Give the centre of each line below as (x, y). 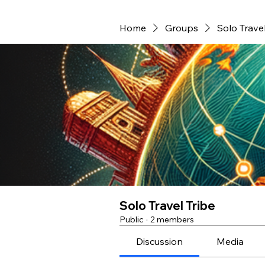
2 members (172, 219)
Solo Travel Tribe (167, 206)
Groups (182, 28)
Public (132, 219)
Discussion (160, 241)
